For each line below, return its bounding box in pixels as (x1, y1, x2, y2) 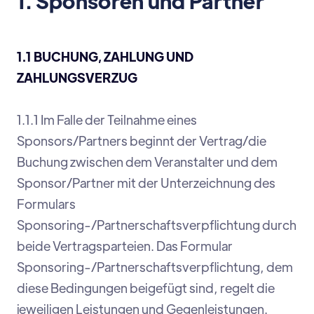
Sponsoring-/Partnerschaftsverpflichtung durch (17, 217, 296, 233)
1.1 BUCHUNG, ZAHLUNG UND (17, 48, 193, 65)
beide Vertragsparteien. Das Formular (17, 238, 233, 254)
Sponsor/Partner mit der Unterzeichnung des (17, 175, 275, 191)
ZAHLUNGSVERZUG (17, 69, 137, 86)
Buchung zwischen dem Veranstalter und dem (17, 153, 278, 170)
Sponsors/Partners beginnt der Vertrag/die (17, 132, 266, 149)
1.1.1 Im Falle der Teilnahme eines (17, 111, 197, 128)
